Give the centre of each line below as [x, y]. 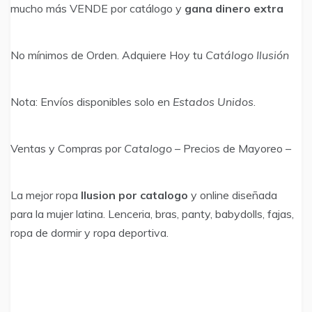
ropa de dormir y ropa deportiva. [89, 233]
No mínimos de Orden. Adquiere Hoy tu [108, 55]
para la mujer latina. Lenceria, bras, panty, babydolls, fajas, [152, 214]
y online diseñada [233, 195]
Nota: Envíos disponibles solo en [92, 102]
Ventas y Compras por [67, 149]
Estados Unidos [213, 102]
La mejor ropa [44, 195]
